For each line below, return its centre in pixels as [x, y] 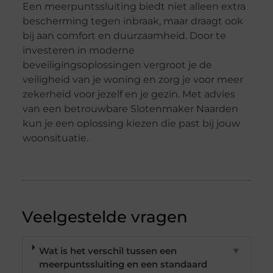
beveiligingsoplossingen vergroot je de [117, 65]
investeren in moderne [78, 50]
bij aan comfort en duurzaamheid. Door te [124, 35]
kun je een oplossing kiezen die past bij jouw [131, 123]
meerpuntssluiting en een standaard [123, 264]
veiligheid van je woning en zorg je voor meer [133, 79]
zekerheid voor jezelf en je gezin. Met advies [129, 94]
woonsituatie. [55, 138]
